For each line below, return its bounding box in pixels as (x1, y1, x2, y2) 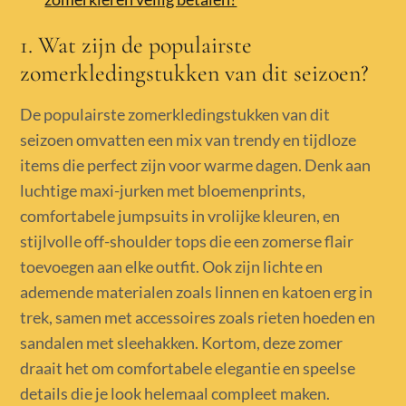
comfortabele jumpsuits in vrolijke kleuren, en (20, 205, 341, 226)
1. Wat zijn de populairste (20, 30, 253, 59)
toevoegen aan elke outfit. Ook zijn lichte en (20, 256, 324, 276)
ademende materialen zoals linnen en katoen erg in (20, 281, 373, 302)
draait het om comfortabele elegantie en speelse (20, 357, 356, 378)
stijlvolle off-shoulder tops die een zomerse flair (20, 230, 354, 251)
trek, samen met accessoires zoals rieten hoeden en (20, 306, 376, 327)
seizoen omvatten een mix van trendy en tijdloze (20, 129, 357, 150)
